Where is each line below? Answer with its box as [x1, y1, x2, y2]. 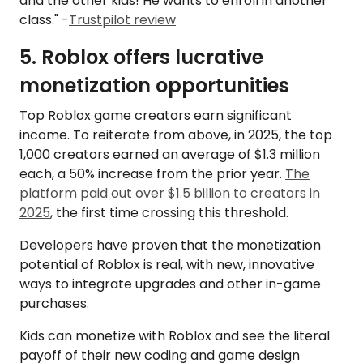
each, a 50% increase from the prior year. [19, 164, 285, 184]
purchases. [19, 294, 89, 314]
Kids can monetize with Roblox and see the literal [19, 327, 330, 346]
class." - [19, 11, 69, 30]
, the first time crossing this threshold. [50, 203, 292, 223]
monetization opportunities [19, 72, 289, 100]
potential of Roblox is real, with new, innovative [19, 255, 314, 275]
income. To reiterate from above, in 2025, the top [19, 126, 332, 145]
